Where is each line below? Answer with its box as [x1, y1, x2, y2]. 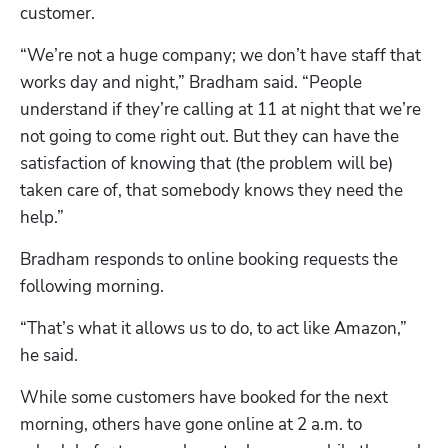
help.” [20, 205, 64, 229]
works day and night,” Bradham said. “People [20, 70, 362, 94]
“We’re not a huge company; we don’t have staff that [20, 43, 421, 67]
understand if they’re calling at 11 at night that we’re [20, 97, 421, 121]
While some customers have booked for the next [20, 385, 388, 409]
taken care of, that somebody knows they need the [20, 178, 403, 202]
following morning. [20, 274, 164, 298]
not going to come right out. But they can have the [20, 124, 399, 148]
